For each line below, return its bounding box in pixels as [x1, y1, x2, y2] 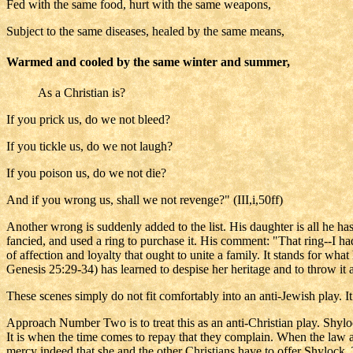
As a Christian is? [38, 86, 125, 100]
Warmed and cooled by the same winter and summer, [6, 54, 290, 69]
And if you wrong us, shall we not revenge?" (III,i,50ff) [6, 193, 283, 207]
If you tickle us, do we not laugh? [6, 139, 173, 154]
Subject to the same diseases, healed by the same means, [6, 24, 284, 38]
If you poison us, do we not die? [6, 166, 166, 180]
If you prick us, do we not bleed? [6, 113, 170, 127]
